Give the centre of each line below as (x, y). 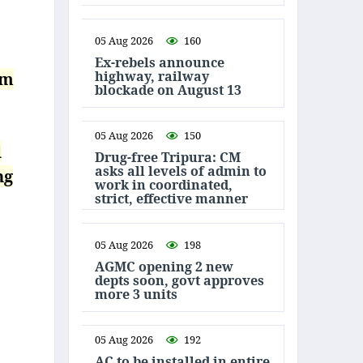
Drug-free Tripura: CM (168, 157)
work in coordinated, (164, 185)
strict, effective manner (171, 199)
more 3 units (136, 294)
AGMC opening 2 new (164, 266)
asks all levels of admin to (181, 171)
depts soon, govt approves (179, 280)
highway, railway (152, 76)
